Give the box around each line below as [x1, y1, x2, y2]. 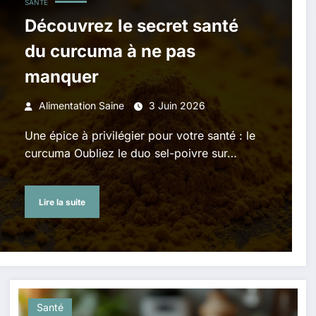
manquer [24, 66, 99, 87]
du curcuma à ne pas [24, 41, 195, 61]
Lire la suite [38, 196, 85, 207]
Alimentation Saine [38, 99, 124, 111]
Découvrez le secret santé [24, 16, 238, 36]
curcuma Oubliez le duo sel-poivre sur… [24, 146, 237, 160]
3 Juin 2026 [148, 99, 205, 111]
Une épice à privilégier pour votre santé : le [24, 128, 255, 142]
